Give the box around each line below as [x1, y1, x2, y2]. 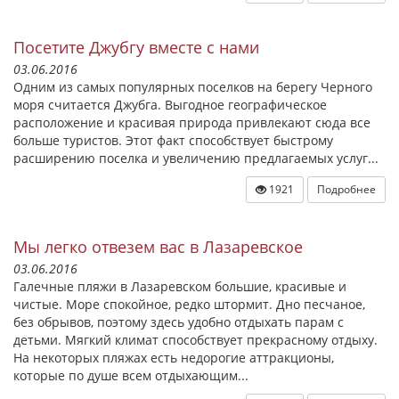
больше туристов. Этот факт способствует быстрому [13, 132, 333, 149]
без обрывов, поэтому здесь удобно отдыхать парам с [13, 313, 344, 330]
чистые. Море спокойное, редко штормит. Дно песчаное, [13, 296, 365, 313]
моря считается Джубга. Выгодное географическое [13, 96, 327, 113]
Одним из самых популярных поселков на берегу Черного [13, 78, 372, 95]
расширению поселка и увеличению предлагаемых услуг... [13, 150, 379, 167]
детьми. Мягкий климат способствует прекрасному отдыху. [13, 331, 378, 348]
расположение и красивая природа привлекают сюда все [13, 114, 370, 131]
